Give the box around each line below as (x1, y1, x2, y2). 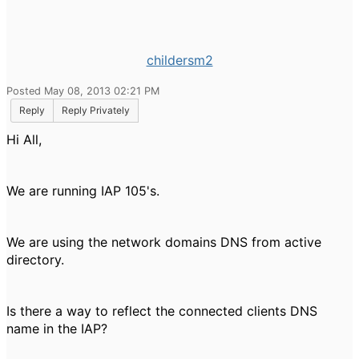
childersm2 (146, 52, 213, 68)
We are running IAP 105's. (6, 183, 163, 199)
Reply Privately (62, 104, 130, 116)
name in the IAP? (6, 321, 107, 337)
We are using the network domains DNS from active (6, 234, 321, 250)
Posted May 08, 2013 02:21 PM (6, 85, 159, 97)
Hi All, (6, 131, 42, 147)
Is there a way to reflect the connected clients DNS (6, 303, 317, 319)
